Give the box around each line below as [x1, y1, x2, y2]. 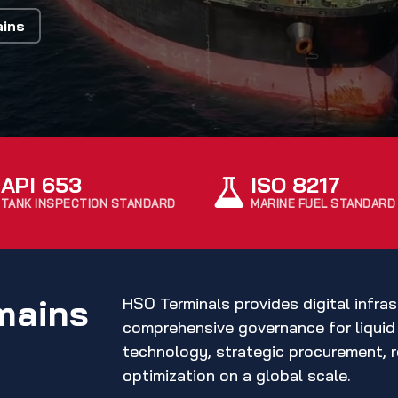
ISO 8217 [251, 171, 340, 198]
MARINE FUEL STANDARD [251, 195, 395, 211]
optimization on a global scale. [123, 365, 352, 386]
